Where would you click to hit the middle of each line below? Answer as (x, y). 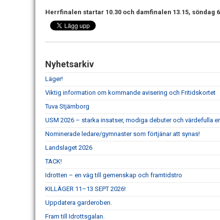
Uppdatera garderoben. (79, 202)
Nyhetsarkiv (69, 64)
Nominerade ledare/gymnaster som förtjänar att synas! (123, 134)
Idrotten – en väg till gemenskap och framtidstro (114, 175)
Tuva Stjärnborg (67, 106)
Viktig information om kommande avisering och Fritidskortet (130, 92)
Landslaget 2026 (69, 147)
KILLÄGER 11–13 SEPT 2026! (85, 189)
